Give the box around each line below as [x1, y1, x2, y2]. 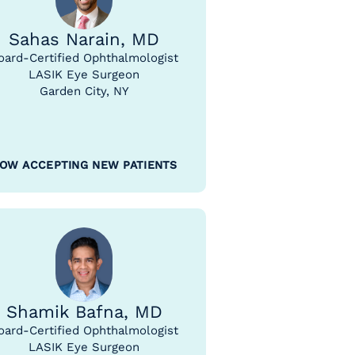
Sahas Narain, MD [9, 29, 159, 49]
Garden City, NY [39, 84, 129, 98]
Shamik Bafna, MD [6, 302, 162, 322]
